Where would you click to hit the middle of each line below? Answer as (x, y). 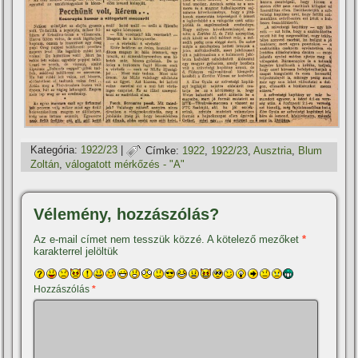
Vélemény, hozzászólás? (127, 215)
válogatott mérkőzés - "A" (125, 165)
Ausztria (273, 150)
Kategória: (54, 150)
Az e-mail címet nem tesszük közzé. (119, 240)
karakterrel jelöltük (76, 252)
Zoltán (45, 165)
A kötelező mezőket (255, 240)
